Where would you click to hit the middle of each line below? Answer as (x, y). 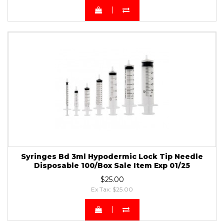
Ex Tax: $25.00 (112, 189)
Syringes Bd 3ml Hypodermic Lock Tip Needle (112, 156)
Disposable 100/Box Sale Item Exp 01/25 (112, 165)
